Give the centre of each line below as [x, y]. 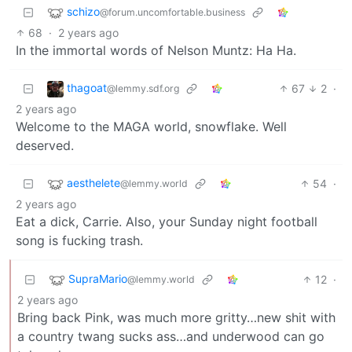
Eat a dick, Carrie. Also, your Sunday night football [167, 222]
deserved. [45, 146]
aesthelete [93, 183]
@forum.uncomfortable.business [172, 13]
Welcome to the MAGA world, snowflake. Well [151, 127]
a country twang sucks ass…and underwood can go [171, 337]
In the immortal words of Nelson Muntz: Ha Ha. [156, 51]
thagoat [87, 88]
